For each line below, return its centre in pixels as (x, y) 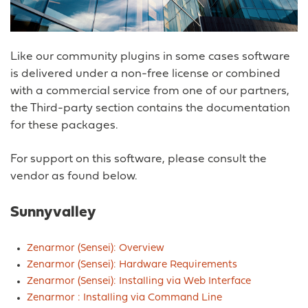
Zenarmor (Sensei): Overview (96, 249)
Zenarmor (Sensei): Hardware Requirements (132, 265)
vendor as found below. (74, 177)
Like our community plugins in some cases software (150, 57)
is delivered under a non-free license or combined (145, 74)
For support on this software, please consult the (139, 159)
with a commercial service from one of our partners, (150, 91)
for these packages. (64, 126)
